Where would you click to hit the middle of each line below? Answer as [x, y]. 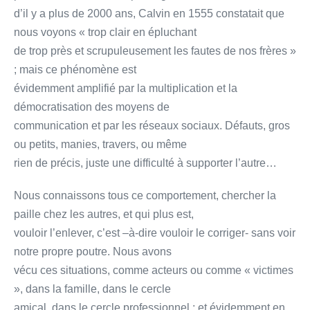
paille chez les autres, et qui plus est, [104, 214]
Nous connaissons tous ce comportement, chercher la [145, 195]
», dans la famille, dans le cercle [92, 289]
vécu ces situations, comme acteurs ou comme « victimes [154, 270]
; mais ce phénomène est [75, 69]
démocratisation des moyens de [92, 107]
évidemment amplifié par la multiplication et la [126, 88]
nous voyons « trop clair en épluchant [105, 32]
